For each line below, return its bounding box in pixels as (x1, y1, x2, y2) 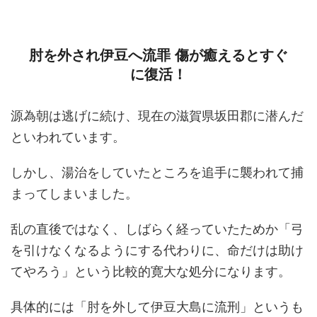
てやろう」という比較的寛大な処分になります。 (11, 264, 291, 279)
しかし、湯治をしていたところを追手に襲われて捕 (11, 165, 304, 180)
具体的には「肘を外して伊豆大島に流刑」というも (11, 299, 304, 314)
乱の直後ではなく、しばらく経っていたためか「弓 (11, 221, 304, 236)
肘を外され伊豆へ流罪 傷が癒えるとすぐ (29, 47, 288, 63)
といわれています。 (11, 129, 125, 144)
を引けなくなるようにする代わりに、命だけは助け (11, 243, 304, 258)
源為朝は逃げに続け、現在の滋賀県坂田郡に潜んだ (11, 108, 304, 123)
